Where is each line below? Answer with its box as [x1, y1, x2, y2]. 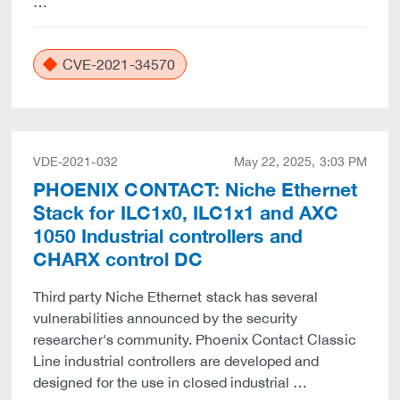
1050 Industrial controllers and [33, 225, 303, 247]
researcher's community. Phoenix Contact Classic [33, 331, 356, 347]
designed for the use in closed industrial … [33, 374, 308, 390]
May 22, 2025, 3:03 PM [233, 154, 367, 169]
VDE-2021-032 [33, 154, 118, 169]
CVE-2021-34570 [59, 56, 175, 72]
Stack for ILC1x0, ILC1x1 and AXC [33, 202, 338, 224]
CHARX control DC [33, 248, 203, 271]
